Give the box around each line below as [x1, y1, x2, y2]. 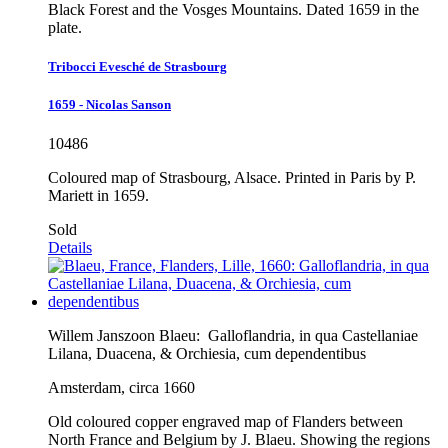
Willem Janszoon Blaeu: [48, 327, 204, 345]
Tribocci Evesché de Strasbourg [48, 58, 227, 74]
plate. [48, 18, 82, 36]
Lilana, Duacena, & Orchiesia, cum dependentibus [48, 345, 366, 363]
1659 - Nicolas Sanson [48, 96, 171, 112]
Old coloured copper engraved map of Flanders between [48, 413, 403, 431]
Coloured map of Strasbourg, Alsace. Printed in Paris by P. [48, 169, 416, 187]
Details [48, 239, 92, 257]
